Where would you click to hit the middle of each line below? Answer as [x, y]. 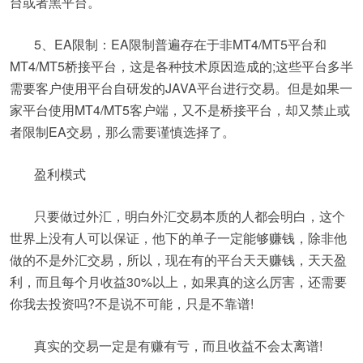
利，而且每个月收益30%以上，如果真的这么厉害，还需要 [178, 282]
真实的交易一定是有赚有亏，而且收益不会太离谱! [178, 346]
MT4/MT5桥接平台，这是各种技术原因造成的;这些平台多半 [181, 66]
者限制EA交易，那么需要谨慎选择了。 [122, 132]
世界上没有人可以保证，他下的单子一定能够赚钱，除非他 [178, 238]
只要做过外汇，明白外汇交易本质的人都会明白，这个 [190, 216]
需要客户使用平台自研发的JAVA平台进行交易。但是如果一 [181, 88]
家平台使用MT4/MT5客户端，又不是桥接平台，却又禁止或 [180, 110]
